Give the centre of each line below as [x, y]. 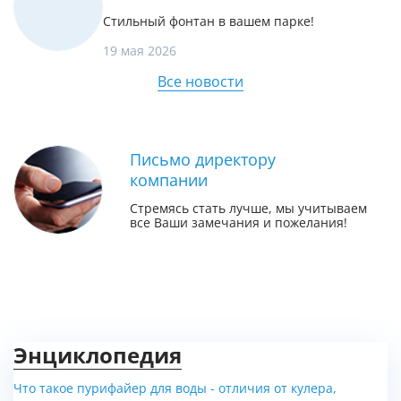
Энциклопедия [98, 355]
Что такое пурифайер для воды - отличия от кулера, [175, 388]
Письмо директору [203, 159]
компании [169, 180]
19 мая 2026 [140, 51]
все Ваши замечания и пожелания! [239, 222]
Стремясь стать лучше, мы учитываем [248, 208]
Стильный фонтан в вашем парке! [209, 21]
